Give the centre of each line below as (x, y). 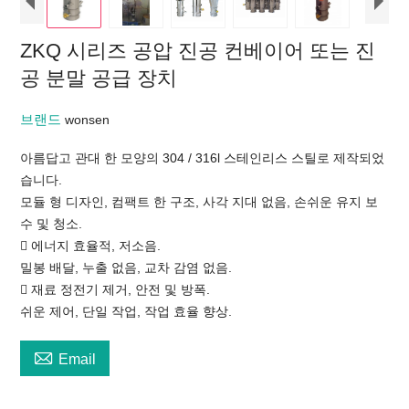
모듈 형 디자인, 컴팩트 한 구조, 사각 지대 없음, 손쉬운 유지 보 (199, 201)
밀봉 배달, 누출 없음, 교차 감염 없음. (126, 267)
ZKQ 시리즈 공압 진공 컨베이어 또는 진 (198, 50)
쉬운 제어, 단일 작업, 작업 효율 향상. (126, 311)
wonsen (88, 119)
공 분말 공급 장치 (99, 78)
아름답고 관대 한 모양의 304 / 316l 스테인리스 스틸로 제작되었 (203, 157)
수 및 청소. (52, 223)
